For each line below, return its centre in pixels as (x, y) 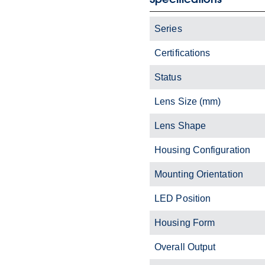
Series (168, 28)
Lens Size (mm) (188, 101)
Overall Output (185, 247)
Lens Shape (180, 125)
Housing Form (185, 222)
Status (168, 77)
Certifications (182, 53)
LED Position (183, 198)
